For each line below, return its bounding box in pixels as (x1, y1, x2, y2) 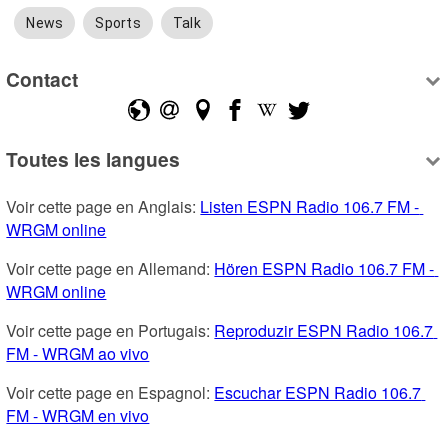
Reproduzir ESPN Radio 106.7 (214, 318, 434, 342)
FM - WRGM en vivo (6, 403, 150, 427)
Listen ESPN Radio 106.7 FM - (200, 194, 420, 218)
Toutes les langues (6, 144, 181, 173)
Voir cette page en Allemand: (6, 256, 215, 280)
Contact (6, 65, 79, 94)
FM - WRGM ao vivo (6, 341, 150, 365)
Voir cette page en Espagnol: (6, 380, 215, 404)
